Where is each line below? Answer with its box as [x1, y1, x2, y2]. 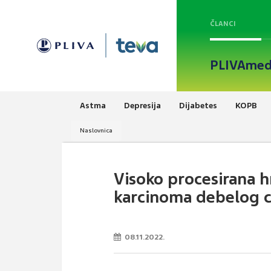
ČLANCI [210, 19, 236, 28]
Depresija [124, 100, 161, 111]
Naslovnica [80, 126, 113, 134]
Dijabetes [179, 100, 217, 111]
